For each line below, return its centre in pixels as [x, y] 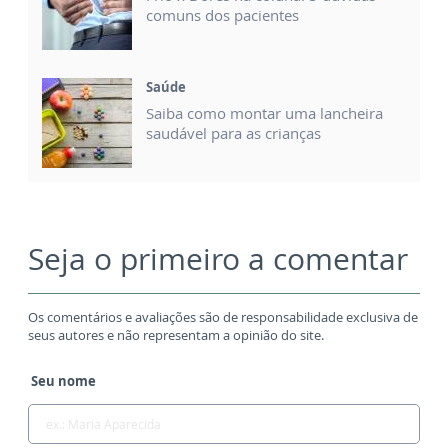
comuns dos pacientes [222, 14]
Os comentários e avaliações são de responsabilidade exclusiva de [223, 316]
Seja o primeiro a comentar [218, 258]
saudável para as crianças [233, 132]
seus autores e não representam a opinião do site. [176, 334]
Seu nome [63, 380]
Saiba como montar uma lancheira [264, 112]
